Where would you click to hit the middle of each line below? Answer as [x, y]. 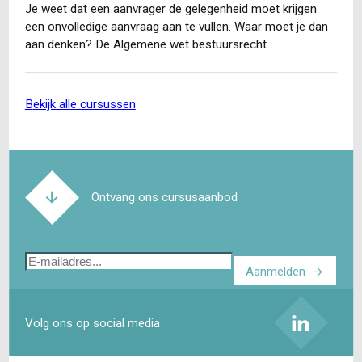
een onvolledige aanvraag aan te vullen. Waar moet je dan [176, 26]
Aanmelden [276, 272]
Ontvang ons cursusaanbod [165, 197]
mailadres [53, 279]
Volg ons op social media [92, 323]
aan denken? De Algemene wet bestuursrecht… [149, 44]
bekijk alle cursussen [84, 105]
